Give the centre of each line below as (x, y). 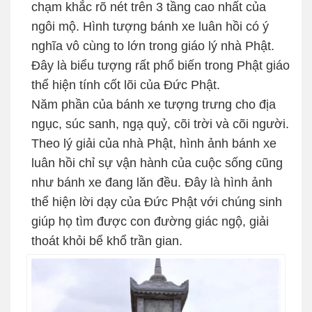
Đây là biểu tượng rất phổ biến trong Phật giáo (161, 66)
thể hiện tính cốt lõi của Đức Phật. (126, 85)
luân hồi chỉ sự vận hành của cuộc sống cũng (157, 163)
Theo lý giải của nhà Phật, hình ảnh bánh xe (154, 144)
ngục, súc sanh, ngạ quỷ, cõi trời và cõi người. (160, 124)
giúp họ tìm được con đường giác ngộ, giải (150, 222)
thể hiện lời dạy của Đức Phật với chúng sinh (157, 202)
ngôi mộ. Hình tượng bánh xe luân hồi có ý (150, 27)
